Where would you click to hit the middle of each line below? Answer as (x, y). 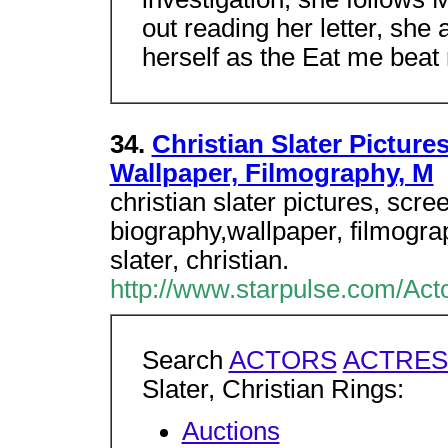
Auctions (230, 431)
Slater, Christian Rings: (272, 389)
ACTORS (282, 360)
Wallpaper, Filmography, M (271, 173)
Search (185, 360)
